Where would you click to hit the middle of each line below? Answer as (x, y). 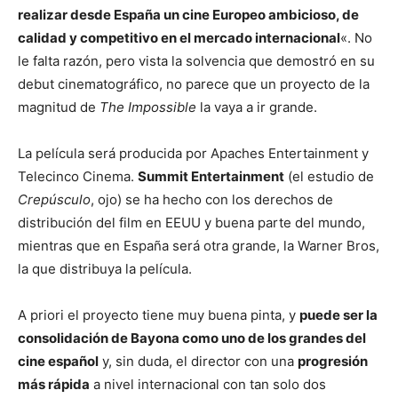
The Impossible (148, 107)
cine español (58, 362)
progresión (333, 362)
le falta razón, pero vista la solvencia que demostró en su (196, 61)
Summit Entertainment (211, 177)
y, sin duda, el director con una (198, 362)
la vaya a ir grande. (257, 107)
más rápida (54, 385)
